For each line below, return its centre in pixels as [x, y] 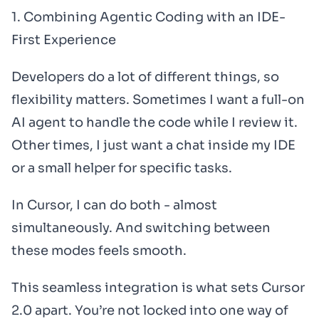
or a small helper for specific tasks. [122, 168]
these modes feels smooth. [99, 251]
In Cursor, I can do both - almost [114, 205]
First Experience [64, 40]
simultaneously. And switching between [141, 228]
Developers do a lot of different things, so [145, 77]
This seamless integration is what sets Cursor [158, 288]
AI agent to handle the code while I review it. [155, 122]
